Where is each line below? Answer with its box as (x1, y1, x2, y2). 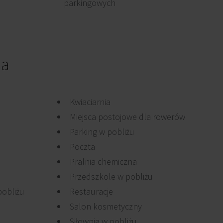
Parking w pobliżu (70, 126, 134, 137)
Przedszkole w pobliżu (70, 171, 153, 182)
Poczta (70, 141, 95, 152)
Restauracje (70, 186, 113, 197)
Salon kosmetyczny (70, 201, 142, 212)
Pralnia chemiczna (70, 156, 137, 167)
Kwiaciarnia (70, 96, 111, 108)
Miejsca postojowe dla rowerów (70, 111, 185, 122)
